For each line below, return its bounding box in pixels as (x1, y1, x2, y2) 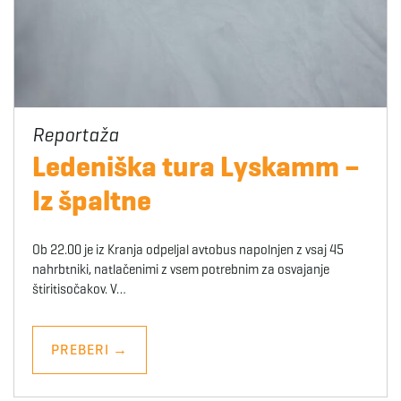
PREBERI (51, 340, 113, 358)
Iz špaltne (32, 182, 151, 218)
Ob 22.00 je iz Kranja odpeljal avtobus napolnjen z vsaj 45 (32, 241, 344, 258)
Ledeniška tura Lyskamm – (32, 148, 360, 184)
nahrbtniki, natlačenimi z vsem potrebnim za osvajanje (32, 260, 329, 277)
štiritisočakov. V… (32, 280, 126, 297)
